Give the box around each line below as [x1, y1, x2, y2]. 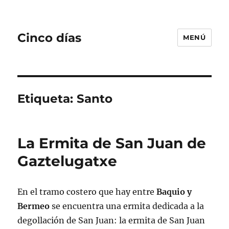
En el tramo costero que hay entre [17, 187, 157, 197]
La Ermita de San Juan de [17, 134, 207, 152]
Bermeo [17, 201, 50, 211]
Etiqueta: [17, 91, 77, 106]
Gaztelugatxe [17, 152, 118, 170]
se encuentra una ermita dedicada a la [50, 201, 204, 211]
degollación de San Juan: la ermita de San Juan [17, 215, 205, 225]
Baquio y [156, 187, 192, 197]
